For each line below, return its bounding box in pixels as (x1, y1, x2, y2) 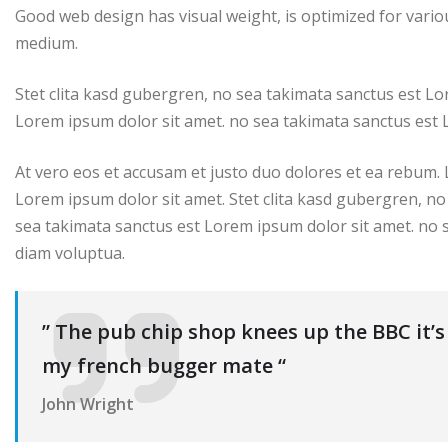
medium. (15, 32, 78, 55)
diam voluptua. (15, 242, 125, 265)
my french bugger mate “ (42, 352, 286, 380)
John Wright (42, 393, 134, 416)
